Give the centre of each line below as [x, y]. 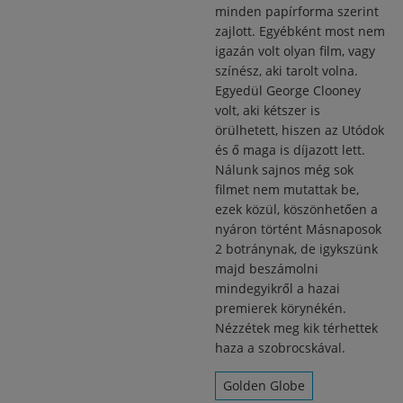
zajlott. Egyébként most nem [300, 31]
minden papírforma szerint [297, 11]
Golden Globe [264, 385]
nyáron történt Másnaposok [298, 229]
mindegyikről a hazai [278, 288]
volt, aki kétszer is [268, 110]
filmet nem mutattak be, [287, 189]
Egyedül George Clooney [288, 90]
